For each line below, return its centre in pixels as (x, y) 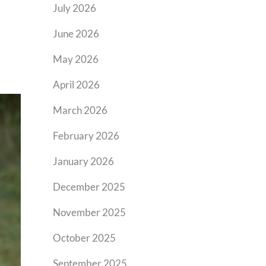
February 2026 (86, 136)
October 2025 (85, 238)
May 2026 (76, 59)
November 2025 (90, 212)
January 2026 (84, 161)
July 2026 (75, 8)
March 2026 (80, 110)
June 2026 (76, 34)
